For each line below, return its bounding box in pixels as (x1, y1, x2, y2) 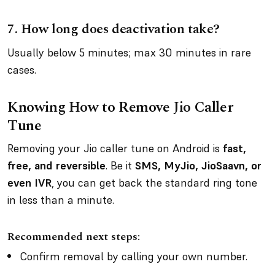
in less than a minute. (7, 193, 120, 207)
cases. (7, 63, 42, 77)
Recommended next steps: (7, 228, 146, 245)
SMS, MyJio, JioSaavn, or (135, 158, 261, 172)
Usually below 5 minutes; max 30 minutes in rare (7, 45, 251, 60)
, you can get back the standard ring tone (52, 176, 257, 190)
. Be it (106, 158, 135, 172)
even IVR (7, 176, 52, 190)
